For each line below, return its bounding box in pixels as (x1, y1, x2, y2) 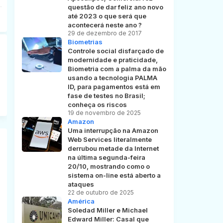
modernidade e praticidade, (67, 56, 158, 64)
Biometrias (67, 38, 103, 46)
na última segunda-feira (67, 153, 145, 162)
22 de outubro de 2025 (67, 189, 134, 197)
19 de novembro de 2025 (67, 109, 141, 117)
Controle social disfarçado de (67, 47, 164, 55)
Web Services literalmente (67, 135, 152, 144)
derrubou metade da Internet (67, 144, 159, 153)
